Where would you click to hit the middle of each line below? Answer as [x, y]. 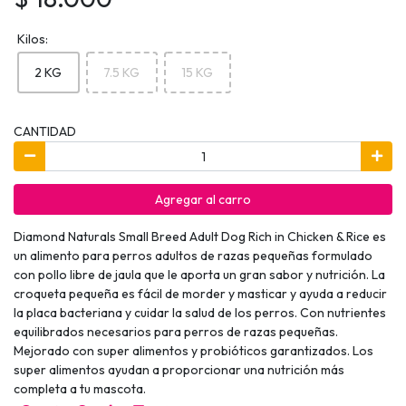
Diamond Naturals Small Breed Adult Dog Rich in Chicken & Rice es [200, 236]
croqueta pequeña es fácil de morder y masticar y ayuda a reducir [200, 293]
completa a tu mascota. [80, 388]
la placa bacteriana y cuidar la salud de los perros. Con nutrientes [200, 312]
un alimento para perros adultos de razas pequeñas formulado [193, 255]
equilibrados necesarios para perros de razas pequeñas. [176, 331]
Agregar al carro [203, 199]
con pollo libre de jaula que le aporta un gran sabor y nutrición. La [199, 274]
